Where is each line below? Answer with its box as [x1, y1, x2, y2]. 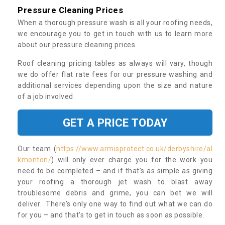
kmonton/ [18, 155, 51, 164]
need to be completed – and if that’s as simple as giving [18, 166, 212, 175]
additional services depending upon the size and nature [18, 81, 212, 89]
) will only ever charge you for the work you [51, 155, 212, 164]
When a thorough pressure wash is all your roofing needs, [18, 18, 212, 27]
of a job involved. [18, 92, 77, 100]
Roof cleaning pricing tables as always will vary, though [18, 59, 212, 67]
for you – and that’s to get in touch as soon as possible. [18, 210, 204, 219]
